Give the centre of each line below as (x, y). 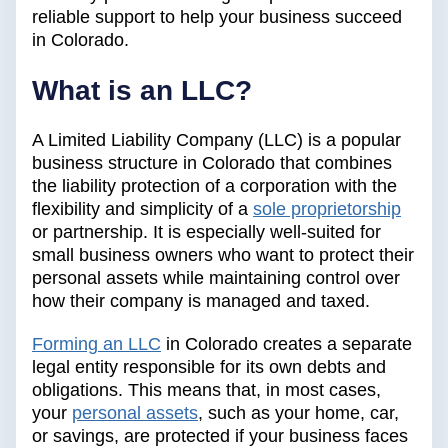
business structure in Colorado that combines (212, 163)
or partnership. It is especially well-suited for (206, 232)
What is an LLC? (142, 91)
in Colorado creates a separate (286, 344)
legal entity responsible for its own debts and (209, 367)
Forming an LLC (96, 344)
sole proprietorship (327, 209)
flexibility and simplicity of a (140, 209)
